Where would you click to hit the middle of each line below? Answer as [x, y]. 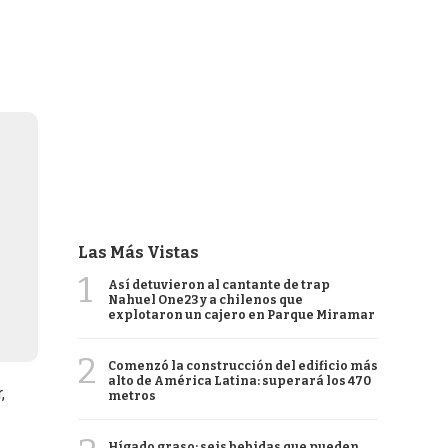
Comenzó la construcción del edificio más [243, 366]
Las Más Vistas [138, 252]
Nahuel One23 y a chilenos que [205, 300]
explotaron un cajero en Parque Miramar [241, 315]
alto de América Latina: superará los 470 [239, 381]
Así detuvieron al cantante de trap [219, 285]
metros [132, 396]
